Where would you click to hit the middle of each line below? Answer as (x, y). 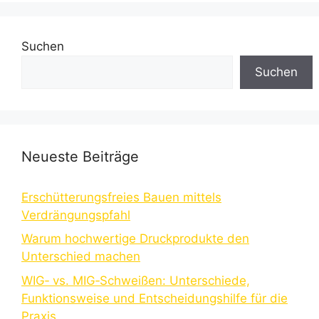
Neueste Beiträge (80, 156)
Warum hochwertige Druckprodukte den (135, 239)
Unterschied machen (81, 257)
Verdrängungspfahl (76, 215)
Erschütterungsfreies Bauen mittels (121, 197)
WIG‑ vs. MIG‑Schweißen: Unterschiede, (136, 280)
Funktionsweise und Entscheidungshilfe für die (155, 298)
